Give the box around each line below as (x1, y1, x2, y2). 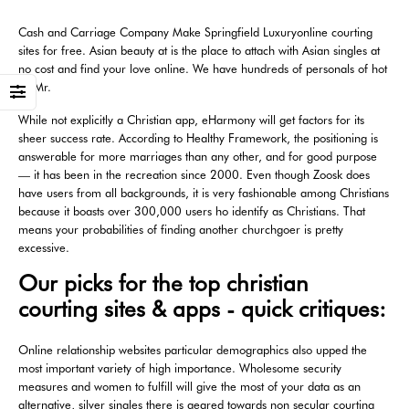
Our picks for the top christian (18, 270, 309, 298)
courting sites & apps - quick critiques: (18, 296, 386, 323)
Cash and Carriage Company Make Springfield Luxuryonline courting (18, 24, 372, 39)
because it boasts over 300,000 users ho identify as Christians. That (18, 203, 365, 218)
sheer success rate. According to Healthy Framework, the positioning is (18, 130, 378, 145)
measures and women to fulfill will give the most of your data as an (18, 379, 361, 394)
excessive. (18, 239, 69, 255)
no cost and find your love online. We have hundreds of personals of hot (18, 60, 387, 76)
